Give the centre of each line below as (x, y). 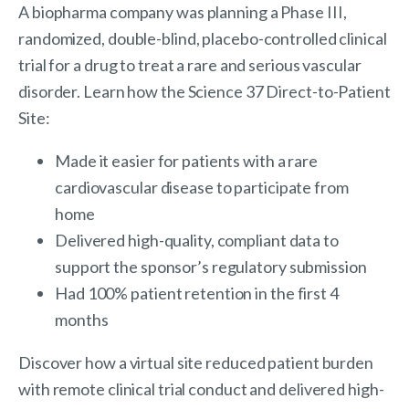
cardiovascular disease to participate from (202, 188)
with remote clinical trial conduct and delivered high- (201, 389)
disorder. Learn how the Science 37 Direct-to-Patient (204, 92)
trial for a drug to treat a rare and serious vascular (190, 65)
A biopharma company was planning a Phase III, (183, 12)
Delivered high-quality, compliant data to (197, 241)
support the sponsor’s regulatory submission (211, 267)
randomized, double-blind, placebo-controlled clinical (203, 39)
